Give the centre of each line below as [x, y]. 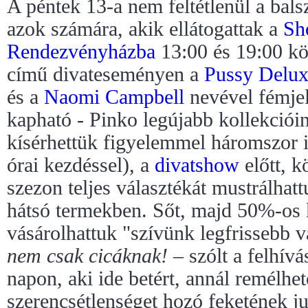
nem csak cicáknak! [87, 255]
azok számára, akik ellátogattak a [145, 29]
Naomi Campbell [114, 97]
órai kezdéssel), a [81, 165]
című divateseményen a [106, 74]
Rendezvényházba [81, 51]
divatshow [197, 165]
